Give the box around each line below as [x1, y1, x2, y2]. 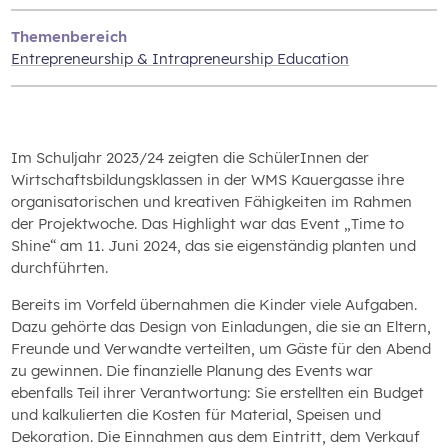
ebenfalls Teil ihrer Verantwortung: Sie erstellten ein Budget [11, 383, 425, 403]
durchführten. [11, 258, 109, 278]
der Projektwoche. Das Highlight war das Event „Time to [11, 214, 405, 234]
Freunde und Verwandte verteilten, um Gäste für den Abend [11, 339, 432, 359]
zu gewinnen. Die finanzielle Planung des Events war [11, 361, 374, 381]
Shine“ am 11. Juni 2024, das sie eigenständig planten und [11, 236, 417, 256]
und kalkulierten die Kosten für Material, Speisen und [11, 405, 382, 425]
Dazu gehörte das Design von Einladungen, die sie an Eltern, [11, 317, 432, 337]
